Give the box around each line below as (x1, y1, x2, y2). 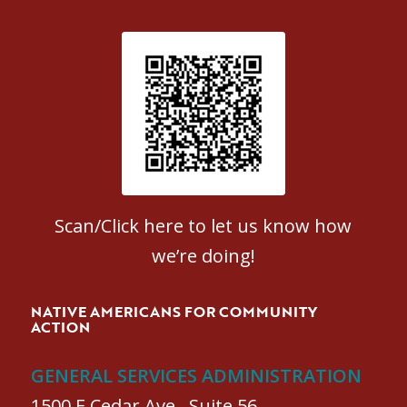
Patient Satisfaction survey (147, 105, 260, 119)
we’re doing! (151, 243, 255, 268)
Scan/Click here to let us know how (55, 213, 352, 238)
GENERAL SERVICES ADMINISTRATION (30, 362, 362, 388)
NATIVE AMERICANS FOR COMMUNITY (30, 300, 317, 323)
